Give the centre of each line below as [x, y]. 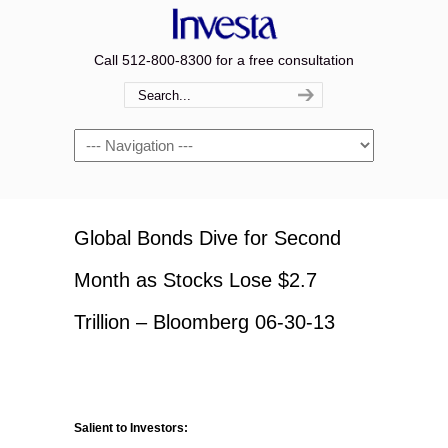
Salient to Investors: [131, 428]
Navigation [107, 140]
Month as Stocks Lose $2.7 [195, 280]
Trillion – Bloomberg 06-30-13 [204, 322]
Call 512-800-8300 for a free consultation [224, 60]
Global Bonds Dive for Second [207, 238]
